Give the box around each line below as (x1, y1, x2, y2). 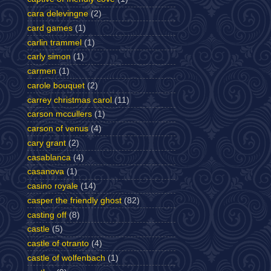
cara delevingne (27, 9, 88, 18)
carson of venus (27, 124, 88, 133)
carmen (27, 67, 56, 76)
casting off (27, 210, 67, 220)
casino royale (27, 181, 78, 191)
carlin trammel (27, 38, 82, 47)
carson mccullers (27, 109, 92, 119)
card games (27, 23, 73, 33)
